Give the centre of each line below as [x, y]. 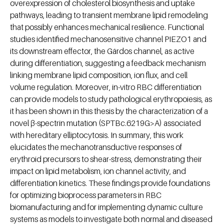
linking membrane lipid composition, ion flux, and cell [99, 75]
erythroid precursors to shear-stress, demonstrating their [106, 159]
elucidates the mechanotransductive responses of [96, 147]
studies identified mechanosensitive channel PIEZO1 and [108, 39]
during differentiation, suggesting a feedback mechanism [108, 63]
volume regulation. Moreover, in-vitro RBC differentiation [106, 87]
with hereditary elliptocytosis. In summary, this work [97, 135]
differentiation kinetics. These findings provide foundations [110, 183]
